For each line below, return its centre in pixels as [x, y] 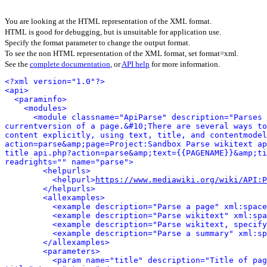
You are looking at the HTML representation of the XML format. [108, 21]
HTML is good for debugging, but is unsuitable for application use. [113, 32]
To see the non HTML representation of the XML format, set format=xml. [122, 53]
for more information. [185, 64]
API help [136, 64]
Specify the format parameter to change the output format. [97, 43]
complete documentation [70, 64]
